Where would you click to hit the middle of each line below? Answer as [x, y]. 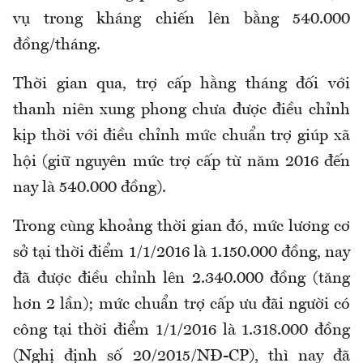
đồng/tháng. [57, 46]
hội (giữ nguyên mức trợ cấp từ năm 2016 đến [181, 162]
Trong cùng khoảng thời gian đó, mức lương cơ [181, 227]
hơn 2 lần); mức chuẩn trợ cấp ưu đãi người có [181, 305]
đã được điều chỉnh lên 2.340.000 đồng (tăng [181, 279]
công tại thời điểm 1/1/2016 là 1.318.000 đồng [181, 331]
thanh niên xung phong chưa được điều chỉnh [181, 111]
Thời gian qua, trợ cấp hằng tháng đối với [181, 85]
